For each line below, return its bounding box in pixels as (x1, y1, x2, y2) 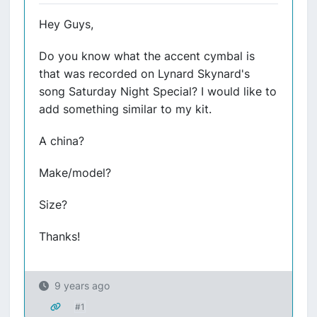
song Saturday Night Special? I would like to (39, 84, 277, 98)
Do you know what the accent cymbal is (39, 49, 255, 63)
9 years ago (54, 279, 110, 292)
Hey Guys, (39, 17, 93, 31)
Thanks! (39, 229, 80, 243)
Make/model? (39, 166, 111, 180)
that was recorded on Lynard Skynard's (39, 67, 250, 81)
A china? (39, 134, 84, 148)
